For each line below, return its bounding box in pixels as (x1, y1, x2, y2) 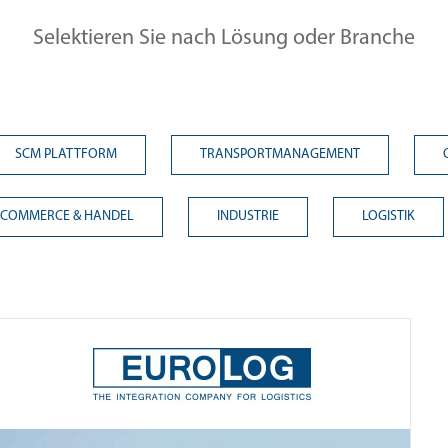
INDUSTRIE (217, 208, 279, 224)
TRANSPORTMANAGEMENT (200, 146, 360, 162)
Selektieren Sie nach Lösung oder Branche (33, 26, 415, 50)
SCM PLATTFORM (15, 146, 117, 162)
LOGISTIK (362, 208, 415, 224)
